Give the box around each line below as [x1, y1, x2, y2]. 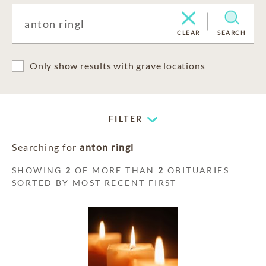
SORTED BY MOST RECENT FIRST [12, 178, 177, 188]
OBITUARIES [164, 165, 230, 175]
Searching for [12, 141, 80, 153]
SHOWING [12, 165, 66, 175]
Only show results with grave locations [30, 60, 205, 71]
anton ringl [80, 141, 134, 153]
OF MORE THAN [71, 165, 159, 175]
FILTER [109, 113, 143, 123]
